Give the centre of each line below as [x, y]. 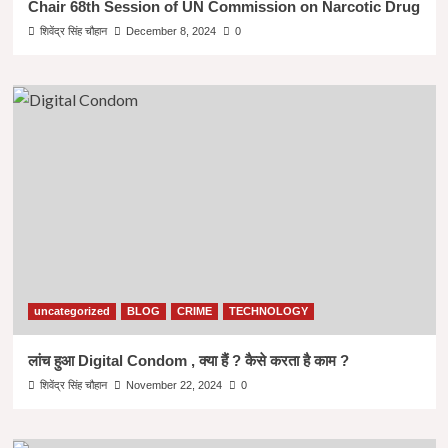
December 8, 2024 [170, 30]
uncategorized [71, 310]
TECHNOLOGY [268, 310]
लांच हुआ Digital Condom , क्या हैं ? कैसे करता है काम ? [188, 360]
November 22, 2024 [173, 384]
